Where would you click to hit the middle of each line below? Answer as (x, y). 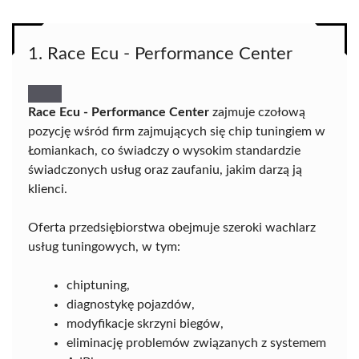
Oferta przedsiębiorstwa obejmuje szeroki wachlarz (172, 228)
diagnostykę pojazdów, (131, 305)
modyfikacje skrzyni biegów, (145, 324)
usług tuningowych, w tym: (104, 247)
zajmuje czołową (257, 112)
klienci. (48, 189)
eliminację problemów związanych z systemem (196, 343)
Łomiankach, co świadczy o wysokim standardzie (164, 151)
